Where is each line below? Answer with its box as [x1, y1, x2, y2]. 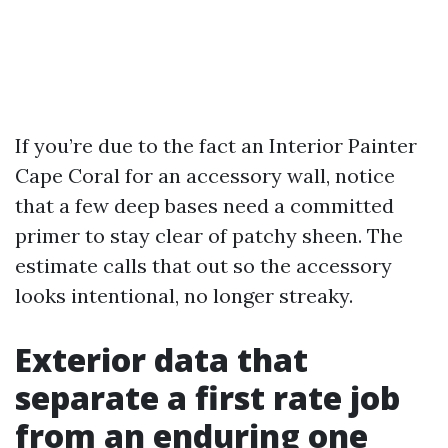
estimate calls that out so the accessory [15, 253, 392, 278]
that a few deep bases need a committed [15, 193, 394, 218]
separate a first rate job [15, 376, 400, 419]
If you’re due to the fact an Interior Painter [15, 133, 417, 158]
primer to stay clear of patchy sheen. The [15, 223, 403, 248]
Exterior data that [15, 338, 308, 381]
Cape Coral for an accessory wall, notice [15, 163, 395, 188]
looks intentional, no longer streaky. [15, 283, 353, 308]
